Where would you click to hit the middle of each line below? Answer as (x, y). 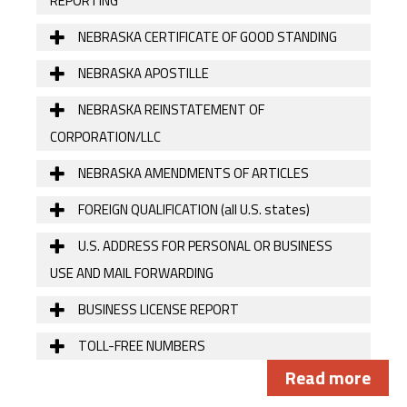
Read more (328, 377)
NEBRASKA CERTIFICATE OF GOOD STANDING (206, 36)
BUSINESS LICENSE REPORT (157, 309)
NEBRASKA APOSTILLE (142, 73)
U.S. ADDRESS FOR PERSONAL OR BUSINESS (204, 245)
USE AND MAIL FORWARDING (132, 273)
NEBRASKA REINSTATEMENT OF (170, 109)
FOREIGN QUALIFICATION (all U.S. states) (193, 209)
